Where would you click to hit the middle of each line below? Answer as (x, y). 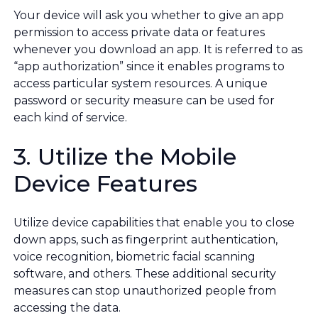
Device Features (105, 184)
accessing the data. (67, 308)
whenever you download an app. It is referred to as (158, 50)
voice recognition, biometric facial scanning (135, 257)
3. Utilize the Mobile (125, 157)
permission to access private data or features (139, 33)
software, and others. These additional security (145, 274)
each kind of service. (70, 118)
